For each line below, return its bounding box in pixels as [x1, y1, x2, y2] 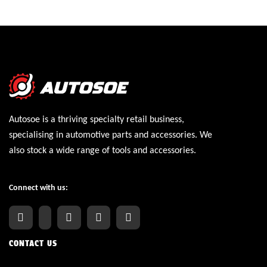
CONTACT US [9, 238, 57, 248]
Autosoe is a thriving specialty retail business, [9, 113, 184, 125]
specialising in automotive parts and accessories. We [9, 129, 212, 140]
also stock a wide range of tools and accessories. [9, 144, 196, 156]
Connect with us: [9, 182, 68, 193]
